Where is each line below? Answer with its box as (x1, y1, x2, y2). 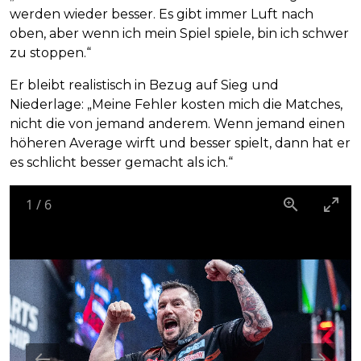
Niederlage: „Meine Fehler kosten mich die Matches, (10, 96, 342, 112)
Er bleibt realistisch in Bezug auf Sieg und (10, 77, 279, 93)
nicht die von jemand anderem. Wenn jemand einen (10, 115, 345, 131)
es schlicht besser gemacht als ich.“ (10, 154, 233, 170)
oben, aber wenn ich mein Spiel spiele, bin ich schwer (10, 25, 349, 41)
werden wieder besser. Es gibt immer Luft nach (10, 6, 313, 22)
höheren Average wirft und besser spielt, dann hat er (10, 135, 351, 151)
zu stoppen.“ (10, 44, 91, 60)
